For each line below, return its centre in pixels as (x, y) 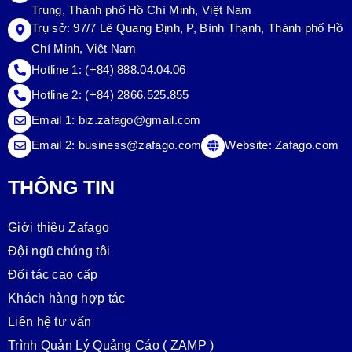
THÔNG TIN (61, 187)
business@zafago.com (140, 146)
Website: (250, 146)
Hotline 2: (59, 95)
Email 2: (55, 146)
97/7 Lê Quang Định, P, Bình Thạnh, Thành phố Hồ (208, 29)
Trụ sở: (53, 29)
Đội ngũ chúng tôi (59, 251)
